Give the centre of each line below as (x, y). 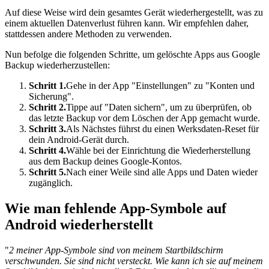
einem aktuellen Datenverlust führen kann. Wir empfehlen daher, (127, 23)
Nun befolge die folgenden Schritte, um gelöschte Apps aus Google (132, 54)
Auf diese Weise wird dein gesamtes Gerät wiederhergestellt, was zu (134, 12)
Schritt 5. (47, 172)
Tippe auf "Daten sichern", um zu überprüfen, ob (159, 107)
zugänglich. (51, 183)
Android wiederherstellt (79, 224)
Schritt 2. (47, 107)
